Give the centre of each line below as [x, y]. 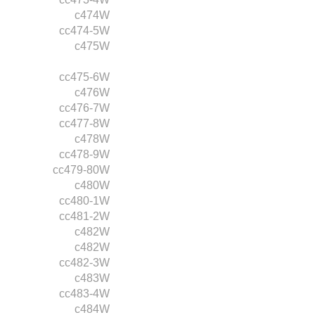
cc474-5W [84, 30]
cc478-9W [84, 154]
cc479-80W [81, 169]
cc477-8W [84, 123]
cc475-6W [84, 77]
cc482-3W [84, 262]
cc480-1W [84, 200]
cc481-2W [84, 216]
